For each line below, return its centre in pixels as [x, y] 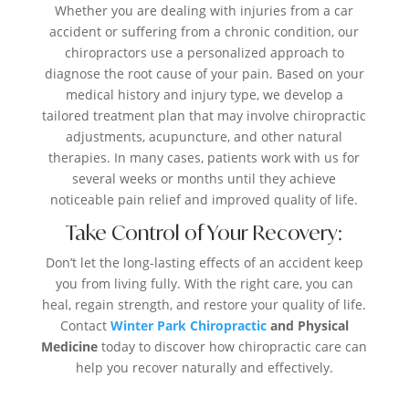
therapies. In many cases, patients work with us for [204, 157]
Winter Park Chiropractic [188, 325]
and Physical [307, 325]
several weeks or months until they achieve [204, 178]
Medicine [70, 346]
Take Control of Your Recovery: [204, 232]
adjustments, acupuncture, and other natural [204, 136]
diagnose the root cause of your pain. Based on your [204, 73]
